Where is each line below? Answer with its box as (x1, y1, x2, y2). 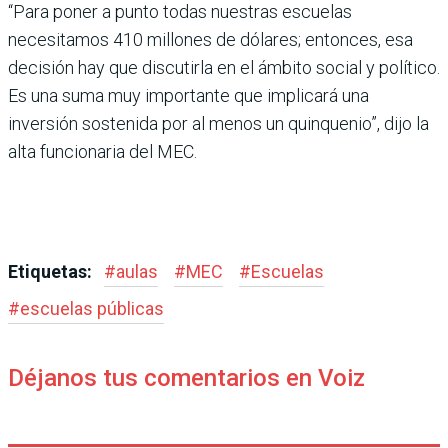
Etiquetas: (8, 260, 96, 282)
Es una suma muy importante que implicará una (8, 84, 369, 106)
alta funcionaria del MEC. (8, 140, 197, 162)
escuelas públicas (20, 297, 164, 319)
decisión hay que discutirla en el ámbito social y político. (8, 56, 440, 78)
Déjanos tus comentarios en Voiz (8, 363, 365, 392)
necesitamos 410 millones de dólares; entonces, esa (8, 28, 413, 50)
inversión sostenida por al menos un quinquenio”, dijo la (8, 112, 429, 134)
